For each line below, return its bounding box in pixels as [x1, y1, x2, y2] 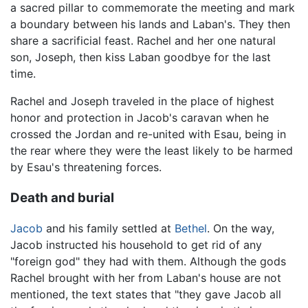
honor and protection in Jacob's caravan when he [10, 110, 269, 124]
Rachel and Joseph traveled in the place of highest [10, 93, 274, 108]
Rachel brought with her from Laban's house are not [10, 271, 281, 285]
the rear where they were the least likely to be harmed [10, 143, 293, 157]
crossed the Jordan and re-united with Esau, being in [10, 126, 286, 141]
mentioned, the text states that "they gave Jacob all [10, 287, 281, 302]
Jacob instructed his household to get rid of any [10, 238, 262, 252]
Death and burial [10, 189, 114, 206]
